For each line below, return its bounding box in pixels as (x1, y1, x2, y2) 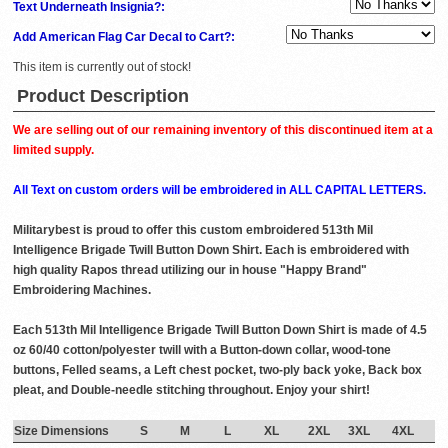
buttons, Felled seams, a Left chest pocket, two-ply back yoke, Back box (13, 363, 422, 378)
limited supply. (13, 143, 94, 158)
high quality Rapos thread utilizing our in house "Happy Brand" (13, 263, 367, 278)
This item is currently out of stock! (13, 60, 191, 75)
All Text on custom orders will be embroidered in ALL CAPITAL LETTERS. (13, 183, 426, 198)
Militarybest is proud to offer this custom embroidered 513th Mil (13, 223, 373, 238)
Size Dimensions (14, 424, 109, 439)
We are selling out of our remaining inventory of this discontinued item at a (13, 123, 433, 138)
